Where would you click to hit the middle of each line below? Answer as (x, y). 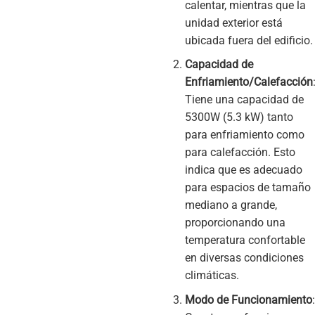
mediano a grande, (231, 205)
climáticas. (212, 276)
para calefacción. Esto (240, 153)
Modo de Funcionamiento (248, 300)
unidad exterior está (233, 22)
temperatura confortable (245, 240)
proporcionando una (235, 223)
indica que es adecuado (243, 170)
